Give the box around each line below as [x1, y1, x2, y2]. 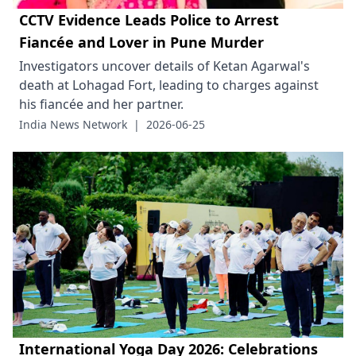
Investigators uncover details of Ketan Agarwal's [19, 56, 310, 75]
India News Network [19, 116, 127, 132]
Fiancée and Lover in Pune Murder [19, 32, 264, 52]
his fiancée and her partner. [19, 95, 184, 113]
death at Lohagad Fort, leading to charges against [19, 75, 319, 94]
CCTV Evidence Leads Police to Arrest [19, 10, 279, 29]
